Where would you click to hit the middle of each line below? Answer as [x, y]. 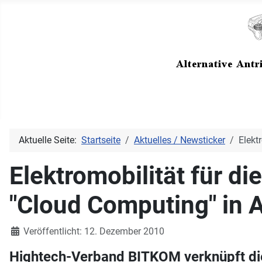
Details [23, 231]
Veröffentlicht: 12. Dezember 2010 [94, 231]
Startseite [101, 140]
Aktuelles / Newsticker [180, 140]
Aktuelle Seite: [50, 140]
